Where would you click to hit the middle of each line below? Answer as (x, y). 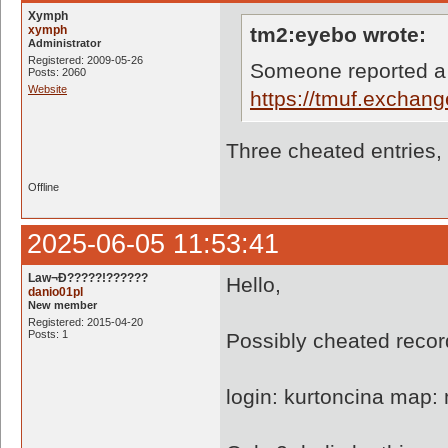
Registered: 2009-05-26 (85, 60)
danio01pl (55, 292)
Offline (43, 187)
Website (47, 89)
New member (62, 305)
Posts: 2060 (57, 72)
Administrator (64, 43)
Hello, (253, 284)
